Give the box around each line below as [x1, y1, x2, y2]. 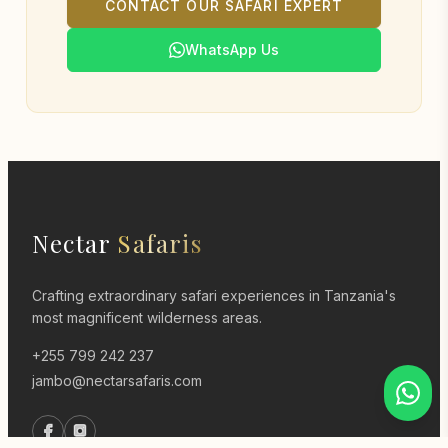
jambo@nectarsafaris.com [32, 371, 202, 389]
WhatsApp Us [185, 40, 279, 58]
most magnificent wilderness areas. [32, 308, 262, 326]
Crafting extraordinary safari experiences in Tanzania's [32, 286, 396, 304]
